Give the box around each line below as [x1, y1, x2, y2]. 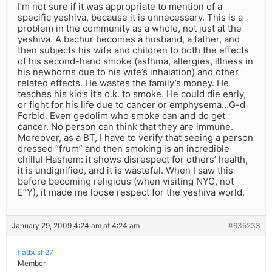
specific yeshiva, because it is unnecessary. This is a [18, 12, 243, 24]
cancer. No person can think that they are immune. [18, 121, 233, 133]
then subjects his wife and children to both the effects [18, 44, 249, 56]
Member [18, 259, 46, 268]
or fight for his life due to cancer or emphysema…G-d [18, 99, 245, 111]
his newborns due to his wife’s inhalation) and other [18, 66, 239, 78]
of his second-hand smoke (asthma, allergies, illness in [18, 55, 253, 67]
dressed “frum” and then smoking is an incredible [18, 143, 229, 155]
